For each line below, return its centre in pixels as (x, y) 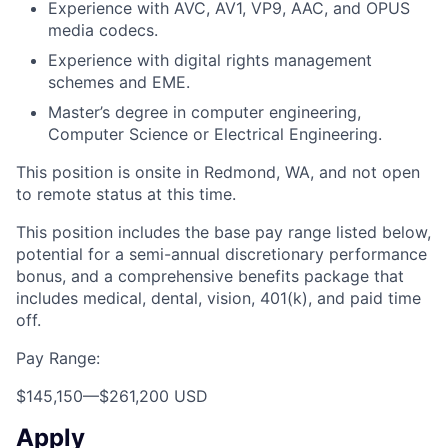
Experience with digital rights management (210, 60)
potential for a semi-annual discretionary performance (221, 254)
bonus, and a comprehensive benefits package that (210, 276)
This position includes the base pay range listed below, (223, 232)
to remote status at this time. (126, 194)
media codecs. (103, 30)
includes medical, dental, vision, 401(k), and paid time (218, 298)
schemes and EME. (119, 82)
